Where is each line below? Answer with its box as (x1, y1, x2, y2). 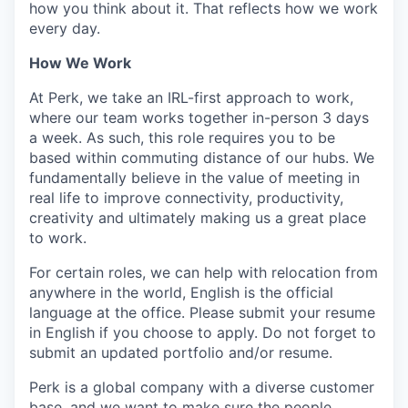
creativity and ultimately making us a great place (29, 209, 366, 228)
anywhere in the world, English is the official (29, 283, 333, 302)
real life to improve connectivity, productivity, (29, 189, 343, 208)
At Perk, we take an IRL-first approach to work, (29, 88, 353, 107)
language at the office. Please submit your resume (29, 303, 375, 322)
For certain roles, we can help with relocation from (29, 263, 378, 282)
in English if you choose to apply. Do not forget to (29, 323, 376, 342)
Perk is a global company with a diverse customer (29, 378, 374, 397)
